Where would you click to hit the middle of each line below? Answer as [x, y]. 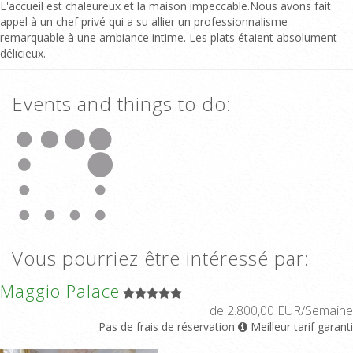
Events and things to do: [122, 103]
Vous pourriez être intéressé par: [161, 258]
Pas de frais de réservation [167, 326]
